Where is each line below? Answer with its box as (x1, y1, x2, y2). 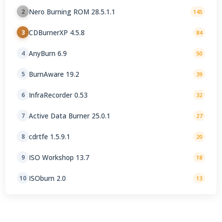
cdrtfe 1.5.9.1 (29, 131, 71, 141)
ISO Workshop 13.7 (29, 152, 90, 162)
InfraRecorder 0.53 (29, 90, 88, 100)
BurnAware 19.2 (29, 69, 80, 79)
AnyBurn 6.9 (29, 48, 67, 58)
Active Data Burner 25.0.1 (29, 111, 111, 120)
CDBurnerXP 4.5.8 (29, 27, 85, 37)
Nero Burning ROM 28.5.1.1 (29, 6, 116, 16)
